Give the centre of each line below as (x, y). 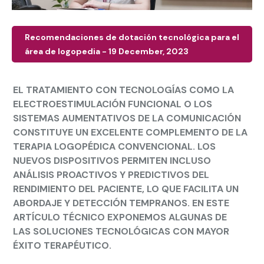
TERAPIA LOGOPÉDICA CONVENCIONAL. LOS (114, 146)
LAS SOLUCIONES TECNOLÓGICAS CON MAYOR (121, 231)
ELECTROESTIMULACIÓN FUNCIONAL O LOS (113, 104)
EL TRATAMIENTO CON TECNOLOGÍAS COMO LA (123, 90)
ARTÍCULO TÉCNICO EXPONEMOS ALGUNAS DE (120, 217)
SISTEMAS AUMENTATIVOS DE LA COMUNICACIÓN (127, 118)
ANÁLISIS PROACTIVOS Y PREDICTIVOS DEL (111, 174)
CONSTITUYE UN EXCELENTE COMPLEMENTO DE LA (130, 132)
